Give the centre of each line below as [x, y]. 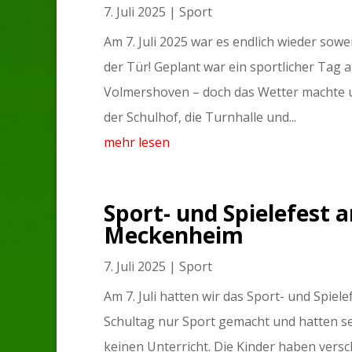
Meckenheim [174, 235]
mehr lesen [137, 143]
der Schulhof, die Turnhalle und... [200, 117]
